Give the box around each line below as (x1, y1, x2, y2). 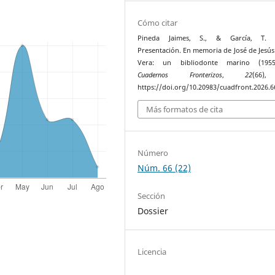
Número (137, 147, 169, 158)
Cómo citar (137, 17, 178, 29)
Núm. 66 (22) (137, 161, 192, 174)
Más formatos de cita (146, 103, 223, 115)
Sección (137, 190, 166, 201)
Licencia (137, 246, 167, 257)
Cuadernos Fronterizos (137, 71, 222, 80)
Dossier (137, 204, 169, 217)
